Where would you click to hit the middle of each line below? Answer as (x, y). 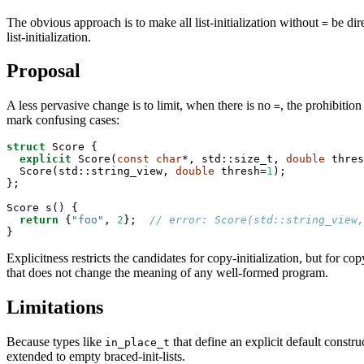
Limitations (55, 308)
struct (26, 147)
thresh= (240, 171)
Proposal (43, 71)
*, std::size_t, (234, 159)
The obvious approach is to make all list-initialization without (164, 22)
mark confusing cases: (63, 120)
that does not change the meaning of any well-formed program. (167, 273)
